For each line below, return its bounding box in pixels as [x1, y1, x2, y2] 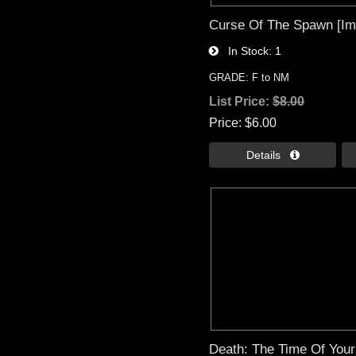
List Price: [209, 95, 273, 109]
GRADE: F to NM [209, 72, 290, 84]
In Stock [219, 44, 269, 58]
